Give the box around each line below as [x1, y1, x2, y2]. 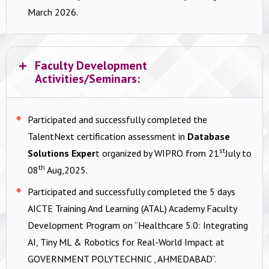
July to [225, 147, 252, 159]
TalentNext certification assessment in [28, 130, 187, 142]
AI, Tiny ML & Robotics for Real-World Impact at [28, 235, 225, 248]
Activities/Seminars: [34, 70, 140, 86]
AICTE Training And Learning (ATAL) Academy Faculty [28, 202, 237, 214]
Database [187, 130, 230, 142]
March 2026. [28, 5, 78, 18]
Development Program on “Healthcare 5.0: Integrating [28, 219, 248, 231]
